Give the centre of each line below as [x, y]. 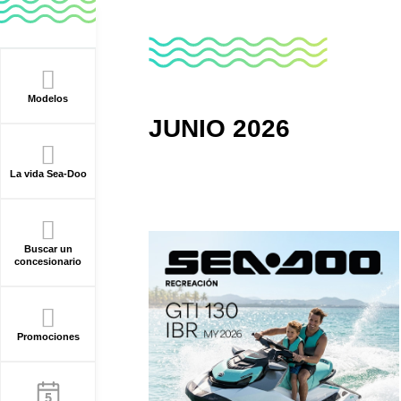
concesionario [48, 261]
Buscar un [48, 249]
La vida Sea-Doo [48, 174]
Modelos [48, 98]
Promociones [48, 337]
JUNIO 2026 [219, 128]
